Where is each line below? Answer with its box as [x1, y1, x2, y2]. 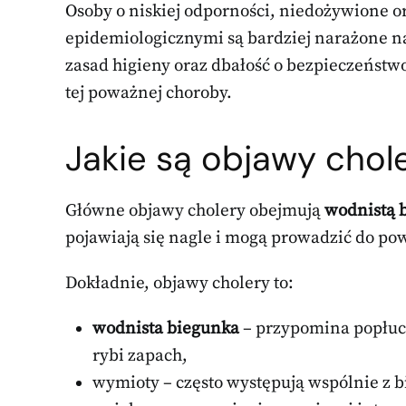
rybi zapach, [92, 344, 188, 366]
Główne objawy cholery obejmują [65, 199, 324, 221]
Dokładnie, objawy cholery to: [65, 272, 294, 294]
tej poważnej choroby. [65, 82, 232, 103]
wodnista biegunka [92, 317, 239, 339]
